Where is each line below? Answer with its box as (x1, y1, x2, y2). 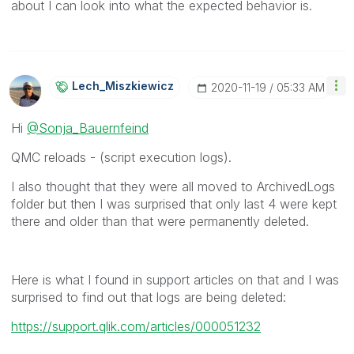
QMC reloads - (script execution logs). (11, 149, 232, 166)
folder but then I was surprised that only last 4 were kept (11, 196, 337, 213)
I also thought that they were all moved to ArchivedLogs (11, 179, 335, 195)
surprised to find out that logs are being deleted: (11, 289, 286, 306)
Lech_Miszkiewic (72, 79, 168, 93)
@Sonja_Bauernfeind (27, 120, 149, 137)
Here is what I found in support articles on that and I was (11, 272, 339, 288)
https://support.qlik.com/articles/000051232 (11, 318, 261, 335)
